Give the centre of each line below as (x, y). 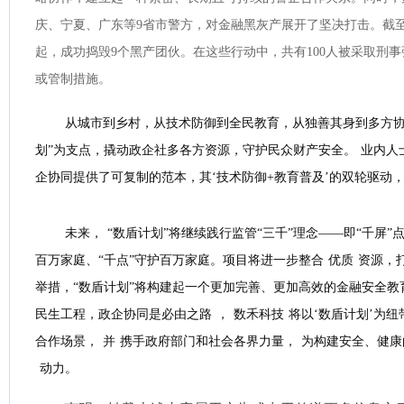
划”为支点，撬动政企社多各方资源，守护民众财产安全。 (196, 150)
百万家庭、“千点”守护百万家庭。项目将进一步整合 (179, 260)
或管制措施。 (73, 79)
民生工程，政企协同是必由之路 (124, 314)
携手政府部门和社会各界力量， (208, 341)
